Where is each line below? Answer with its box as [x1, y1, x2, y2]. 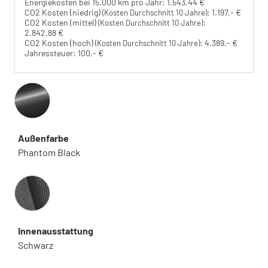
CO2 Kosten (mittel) [25, 17, 98, 28]
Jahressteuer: [25, 47, 76, 58]
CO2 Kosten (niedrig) [25, 7, 102, 17]
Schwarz [18, 239, 53, 251]
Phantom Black [18, 146, 80, 158]
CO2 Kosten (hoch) [25, 37, 95, 48]
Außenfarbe [18, 132, 69, 144]
